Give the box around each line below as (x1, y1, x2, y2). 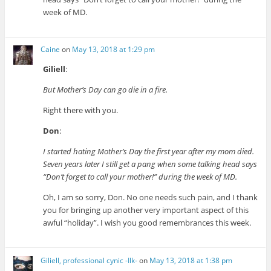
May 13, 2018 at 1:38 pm (149, 255, 233, 266)
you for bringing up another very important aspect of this (43, 204, 249, 216)
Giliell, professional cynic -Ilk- (41, 255, 138, 266)
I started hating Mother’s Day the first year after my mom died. (43, 146, 255, 157)
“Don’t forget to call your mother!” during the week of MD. (43, 171, 238, 183)
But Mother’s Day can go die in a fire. (43, 84, 168, 96)
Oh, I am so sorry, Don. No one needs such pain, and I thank (43, 192, 258, 203)
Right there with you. (43, 105, 119, 116)
